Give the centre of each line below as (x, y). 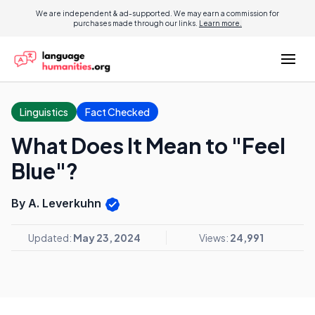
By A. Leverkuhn (58, 203)
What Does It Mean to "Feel (148, 146)
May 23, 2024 (107, 237)
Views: (214, 237)
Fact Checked (117, 112)
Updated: (51, 237)
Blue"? (45, 171)
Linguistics (44, 112)
